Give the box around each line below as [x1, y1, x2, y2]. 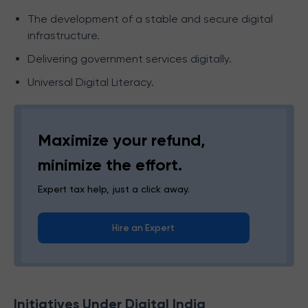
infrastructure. [27, 29, 100, 42]
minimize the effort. [38, 155, 182, 175]
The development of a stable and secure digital [27, 12, 273, 25]
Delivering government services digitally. [27, 52, 232, 65]
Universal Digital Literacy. [27, 76, 154, 89]
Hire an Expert [112, 223, 175, 233]
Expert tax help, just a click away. [38, 184, 190, 195]
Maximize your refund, [38, 130, 206, 150]
